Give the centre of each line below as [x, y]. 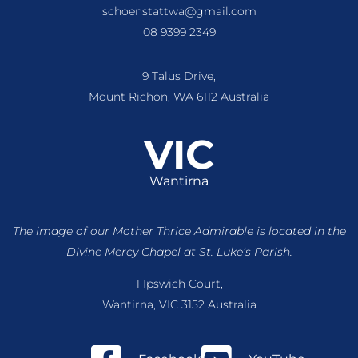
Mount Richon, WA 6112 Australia [179, 97]
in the [330, 231]
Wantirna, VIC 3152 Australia [179, 305]
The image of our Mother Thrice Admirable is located [163, 231]
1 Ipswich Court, [179, 284]
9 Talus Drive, [179, 76]
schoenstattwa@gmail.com [179, 11]
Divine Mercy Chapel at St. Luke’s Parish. [179, 251]
